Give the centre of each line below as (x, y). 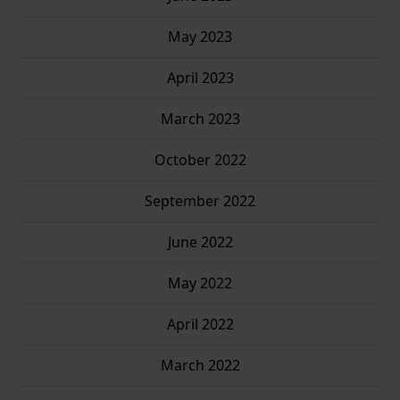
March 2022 (200, 366)
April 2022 (200, 325)
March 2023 (200, 119)
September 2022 (200, 201)
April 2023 (200, 78)
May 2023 (200, 37)
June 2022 (200, 242)
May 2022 (200, 283)
